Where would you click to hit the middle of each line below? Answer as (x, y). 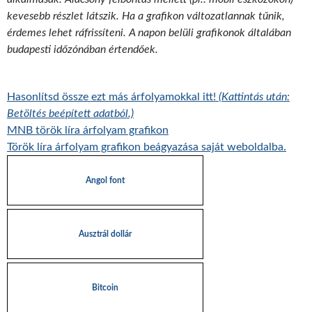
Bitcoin (105, 288)
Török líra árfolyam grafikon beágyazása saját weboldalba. (147, 147)
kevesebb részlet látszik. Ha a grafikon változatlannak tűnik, (146, 16)
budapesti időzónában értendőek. (83, 49)
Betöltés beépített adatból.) (70, 114)
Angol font (105, 180)
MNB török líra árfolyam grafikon (88, 130)
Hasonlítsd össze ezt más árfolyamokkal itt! (113, 97)
